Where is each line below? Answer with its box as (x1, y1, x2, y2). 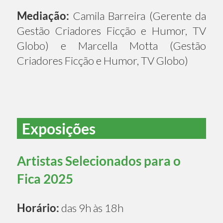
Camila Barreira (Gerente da (69, 8, 206, 22)
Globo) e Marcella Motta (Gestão (17, 38, 206, 52)
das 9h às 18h (59, 201, 123, 215)
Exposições (22, 119, 96, 137)
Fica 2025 (17, 170, 73, 187)
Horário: (17, 201, 59, 215)
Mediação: (17, 8, 69, 22)
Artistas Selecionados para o (17, 152, 181, 169)
